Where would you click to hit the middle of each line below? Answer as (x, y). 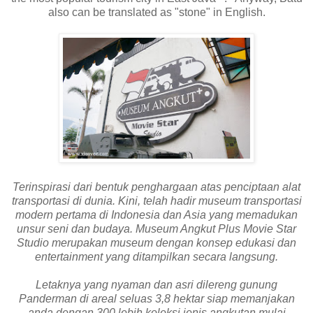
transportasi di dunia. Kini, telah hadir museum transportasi (156, 201)
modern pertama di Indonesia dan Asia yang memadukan (156, 214)
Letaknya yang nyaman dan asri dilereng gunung (156, 284)
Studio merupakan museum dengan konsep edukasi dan (156, 242)
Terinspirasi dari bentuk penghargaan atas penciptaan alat (156, 187)
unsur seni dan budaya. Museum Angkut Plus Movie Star (156, 228)
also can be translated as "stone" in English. (156, 12)
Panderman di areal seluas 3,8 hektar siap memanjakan (156, 298)
